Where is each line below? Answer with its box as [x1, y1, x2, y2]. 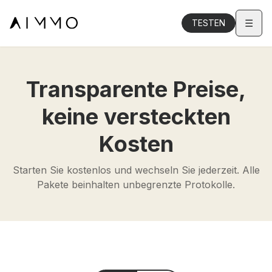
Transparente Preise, [26, 76, 246, 103]
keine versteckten [41, 103, 231, 130]
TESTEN [192, 18, 225, 28]
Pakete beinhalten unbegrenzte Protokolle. [37, 178, 235, 191]
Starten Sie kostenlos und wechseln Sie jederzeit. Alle [12, 164, 260, 176]
